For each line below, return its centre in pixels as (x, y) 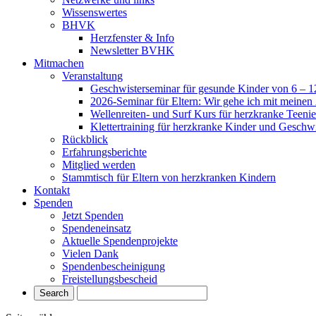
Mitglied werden (99, 165)
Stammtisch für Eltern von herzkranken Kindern (169, 177)
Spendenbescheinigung (114, 266)
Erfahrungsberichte (104, 152)
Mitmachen (59, 63)
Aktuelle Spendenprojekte (120, 241)
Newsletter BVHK (132, 50)
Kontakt (52, 190)
